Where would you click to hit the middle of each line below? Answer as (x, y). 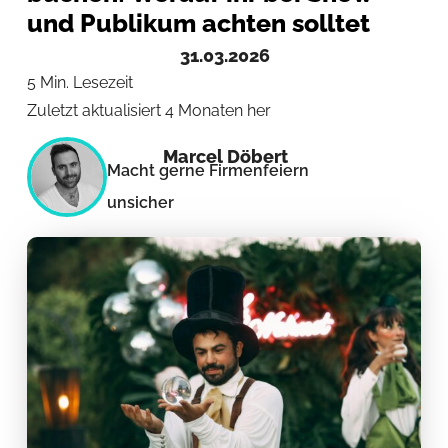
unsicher (140, 203)
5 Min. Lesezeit (79, 82)
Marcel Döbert (226, 157)
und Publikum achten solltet (198, 22)
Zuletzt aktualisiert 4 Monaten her (148, 110)
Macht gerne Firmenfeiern (207, 171)
